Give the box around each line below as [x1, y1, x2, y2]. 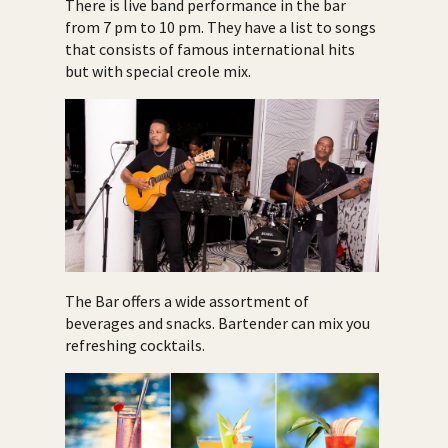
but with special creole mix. [65, 60, 251, 81]
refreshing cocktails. [65, 334, 205, 355]
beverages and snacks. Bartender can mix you [65, 312, 370, 333]
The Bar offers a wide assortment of [65, 290, 309, 311]
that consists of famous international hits [65, 38, 355, 59]
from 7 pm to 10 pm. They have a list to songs [65, 16, 376, 37]
